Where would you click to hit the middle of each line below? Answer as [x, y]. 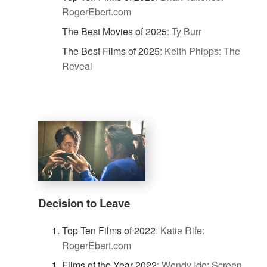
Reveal [77, 66]
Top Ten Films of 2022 [109, 230]
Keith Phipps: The [202, 51]
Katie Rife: [182, 230]
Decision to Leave [84, 203]
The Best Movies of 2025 [114, 31]
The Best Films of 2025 [111, 51]
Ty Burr [187, 31]
